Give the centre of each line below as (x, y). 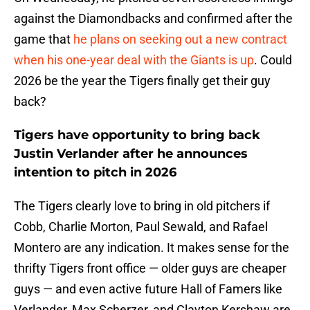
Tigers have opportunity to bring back (137, 135)
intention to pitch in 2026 (95, 173)
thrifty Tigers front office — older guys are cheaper (150, 268)
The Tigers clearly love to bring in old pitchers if (142, 206)
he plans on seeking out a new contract (180, 39)
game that (44, 39)
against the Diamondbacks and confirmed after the (153, 19)
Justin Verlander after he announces (131, 154)
